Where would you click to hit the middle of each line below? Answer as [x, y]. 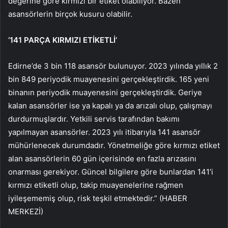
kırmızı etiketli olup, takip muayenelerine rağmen [96, 185]
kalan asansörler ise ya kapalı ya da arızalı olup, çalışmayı [110, 106]
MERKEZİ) [26, 212]
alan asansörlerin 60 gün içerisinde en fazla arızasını [102, 159]
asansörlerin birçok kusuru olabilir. [70, 14]
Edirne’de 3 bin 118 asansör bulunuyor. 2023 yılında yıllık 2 [113, 66]
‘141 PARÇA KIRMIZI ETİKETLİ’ [63, 40]
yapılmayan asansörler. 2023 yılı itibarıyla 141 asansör [104, 132]
